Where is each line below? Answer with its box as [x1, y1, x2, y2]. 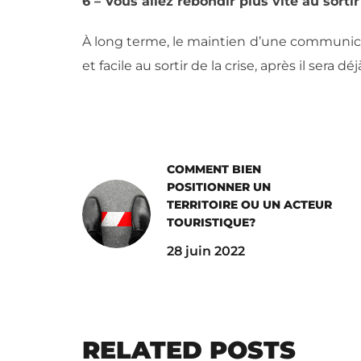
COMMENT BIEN [167, 162, 261, 176]
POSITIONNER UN [167, 180, 271, 194]
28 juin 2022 [167, 243, 245, 259]
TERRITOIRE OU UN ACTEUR [167, 197, 332, 212]
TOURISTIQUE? [167, 215, 255, 230]
